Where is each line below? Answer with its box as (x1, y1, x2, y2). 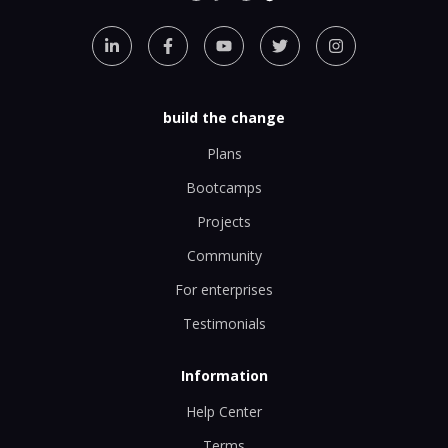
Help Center (186, 401, 262, 421)
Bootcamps (186, 178, 262, 198)
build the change (163, 107, 285, 127)
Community (186, 246, 262, 266)
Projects (197, 212, 251, 232)
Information (180, 365, 268, 385)
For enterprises (175, 280, 273, 300)
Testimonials (182, 314, 266, 334)
